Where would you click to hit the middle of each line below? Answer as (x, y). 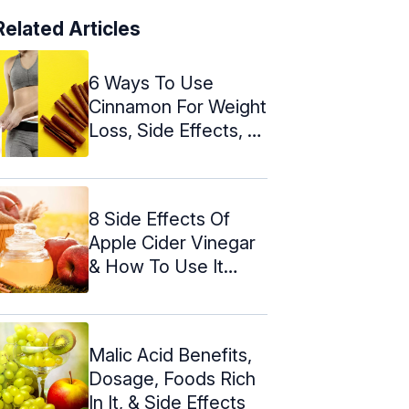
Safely (115, 290)
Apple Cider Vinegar (172, 242)
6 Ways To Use (151, 83)
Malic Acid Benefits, (170, 355)
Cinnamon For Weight (178, 106)
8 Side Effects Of (159, 219)
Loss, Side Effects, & (174, 130)
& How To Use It (156, 266)
